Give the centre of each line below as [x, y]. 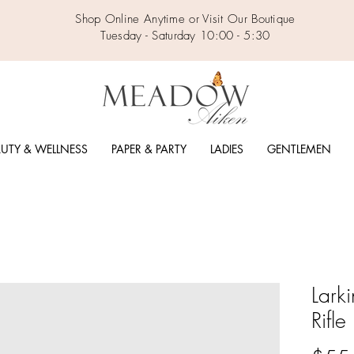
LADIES [226, 149]
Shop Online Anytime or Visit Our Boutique [185, 19]
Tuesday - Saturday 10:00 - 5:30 [185, 36]
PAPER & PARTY [149, 149]
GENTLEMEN [299, 149]
